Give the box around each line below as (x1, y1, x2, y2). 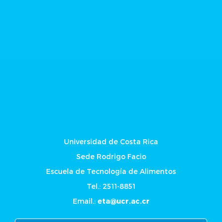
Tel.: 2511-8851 (87, 182, 135, 191)
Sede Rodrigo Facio (76, 152, 146, 161)
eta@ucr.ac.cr (97, 197, 150, 206)
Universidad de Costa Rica (64, 137, 158, 146)
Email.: (72, 197, 98, 206)
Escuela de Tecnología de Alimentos (46, 167, 176, 176)
